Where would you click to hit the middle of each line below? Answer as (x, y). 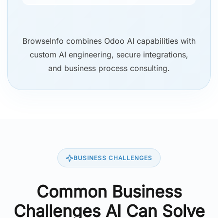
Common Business (109, 192)
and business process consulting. (109, 68)
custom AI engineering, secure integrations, (109, 55)
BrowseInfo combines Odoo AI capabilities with (109, 41)
